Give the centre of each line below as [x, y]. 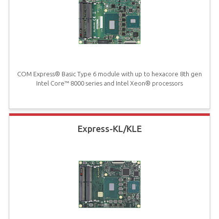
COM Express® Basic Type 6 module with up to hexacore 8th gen [109, 74]
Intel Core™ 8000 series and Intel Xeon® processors [109, 83]
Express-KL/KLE [109, 128]
